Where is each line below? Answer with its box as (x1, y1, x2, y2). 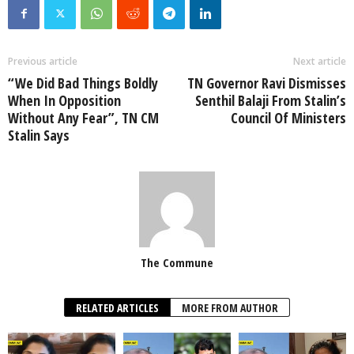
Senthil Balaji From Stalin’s (195, 91, 346, 111)
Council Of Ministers (231, 108, 346, 128)
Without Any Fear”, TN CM (8, 108, 159, 128)
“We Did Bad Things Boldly (8, 73, 158, 93)
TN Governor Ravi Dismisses (187, 73, 346, 93)
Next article (293, 55, 346, 69)
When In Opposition (8, 91, 121, 111)
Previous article (8, 55, 77, 69)
